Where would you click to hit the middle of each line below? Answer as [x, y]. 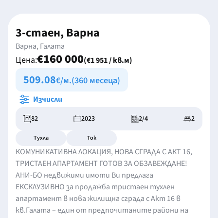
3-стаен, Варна [58, 33]
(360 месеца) [96, 81]
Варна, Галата [40, 46]
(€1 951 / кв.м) [108, 60]
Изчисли [48, 99]
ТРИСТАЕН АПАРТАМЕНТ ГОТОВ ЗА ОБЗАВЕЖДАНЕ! [101, 163]
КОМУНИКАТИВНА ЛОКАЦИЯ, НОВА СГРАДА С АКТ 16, [104, 152]
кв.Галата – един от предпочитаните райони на [102, 210]
